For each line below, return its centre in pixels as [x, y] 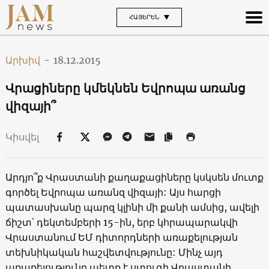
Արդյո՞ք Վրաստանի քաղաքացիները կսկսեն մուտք [134, 177]
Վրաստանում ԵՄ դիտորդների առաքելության [121, 237]
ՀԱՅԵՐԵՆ [144, 17]
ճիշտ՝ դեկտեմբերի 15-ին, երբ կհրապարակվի [121, 222]
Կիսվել [23, 137]
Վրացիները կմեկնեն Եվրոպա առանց [125, 88]
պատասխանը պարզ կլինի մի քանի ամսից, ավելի [132, 207]
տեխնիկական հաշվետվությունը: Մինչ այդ [114, 252]
